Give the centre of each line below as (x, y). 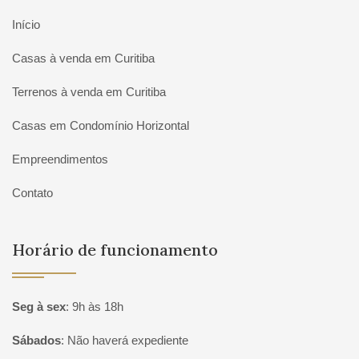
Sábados (36, 340)
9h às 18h (98, 307)
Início (26, 24)
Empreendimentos (60, 159)
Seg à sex (39, 307)
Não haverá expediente (128, 340)
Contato (32, 193)
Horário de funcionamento (115, 250)
